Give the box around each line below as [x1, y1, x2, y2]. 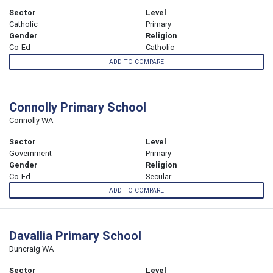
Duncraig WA [9, 243, 54, 254]
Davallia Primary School [9, 227, 141, 243]
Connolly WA [9, 115, 53, 126]
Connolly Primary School [9, 99, 146, 115]
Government [9, 147, 52, 158]
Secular [146, 171, 171, 182]
